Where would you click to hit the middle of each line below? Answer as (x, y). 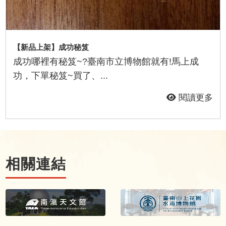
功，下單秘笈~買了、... (60, 76)
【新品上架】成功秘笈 (51, 47)
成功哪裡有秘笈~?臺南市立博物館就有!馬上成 (106, 62)
